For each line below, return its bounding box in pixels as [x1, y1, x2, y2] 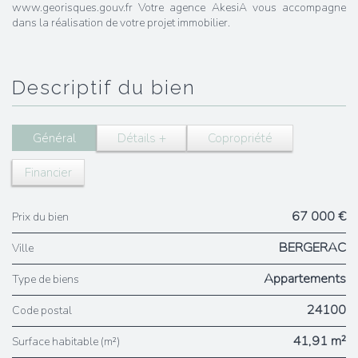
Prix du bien [18, 209, 69, 225]
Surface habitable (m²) [18, 334, 120, 349]
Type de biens [18, 272, 79, 287]
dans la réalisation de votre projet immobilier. [12, 15, 230, 30]
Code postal [20, 303, 72, 318]
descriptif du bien [27, 76, 196, 99]
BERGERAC [279, 238, 346, 257]
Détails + [117, 129, 166, 146]
